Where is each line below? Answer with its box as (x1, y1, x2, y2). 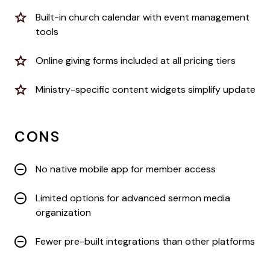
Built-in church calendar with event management (36, 11, 250, 22)
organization (36, 207, 91, 218)
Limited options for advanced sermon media (36, 192, 230, 203)
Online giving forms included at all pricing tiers (36, 55, 236, 66)
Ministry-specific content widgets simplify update (36, 84, 256, 95)
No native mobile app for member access (36, 163, 216, 174)
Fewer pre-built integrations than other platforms (36, 236, 255, 246)
